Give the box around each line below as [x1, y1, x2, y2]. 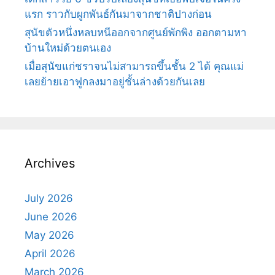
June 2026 [25, 210, 77, 223]
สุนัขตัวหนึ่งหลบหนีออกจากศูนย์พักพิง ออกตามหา [25, 26, 247, 39]
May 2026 [25, 228, 74, 241]
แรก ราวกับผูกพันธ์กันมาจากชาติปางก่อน [25, 7, 212, 20]
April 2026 [25, 247, 76, 260]
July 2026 [25, 192, 73, 204]
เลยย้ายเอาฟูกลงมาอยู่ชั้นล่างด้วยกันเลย [25, 75, 205, 88]
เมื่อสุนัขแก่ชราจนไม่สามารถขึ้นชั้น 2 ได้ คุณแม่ [25, 60, 244, 72]
